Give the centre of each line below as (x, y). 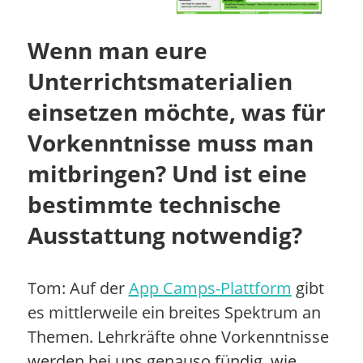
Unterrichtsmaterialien (160, 81)
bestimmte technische (154, 204)
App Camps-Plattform (210, 288)
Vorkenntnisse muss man (170, 142)
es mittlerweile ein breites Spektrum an (174, 312)
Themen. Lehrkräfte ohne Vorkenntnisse (178, 336)
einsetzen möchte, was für (176, 111)
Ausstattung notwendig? (164, 235)
